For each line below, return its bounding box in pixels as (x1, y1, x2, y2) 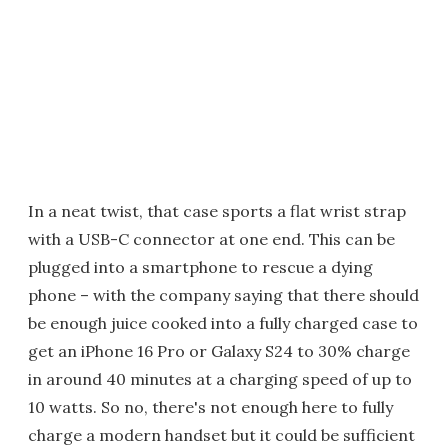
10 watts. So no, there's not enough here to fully (28, 396, 393, 417)
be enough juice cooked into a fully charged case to (28, 312, 418, 333)
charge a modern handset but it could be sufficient (28, 424, 415, 445)
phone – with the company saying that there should (28, 284, 419, 305)
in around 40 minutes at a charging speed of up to (28, 368, 412, 389)
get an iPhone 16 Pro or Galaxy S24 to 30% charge (28, 340, 410, 361)
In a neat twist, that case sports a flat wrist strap (28, 200, 406, 221)
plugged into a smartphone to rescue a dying (28, 256, 373, 277)
